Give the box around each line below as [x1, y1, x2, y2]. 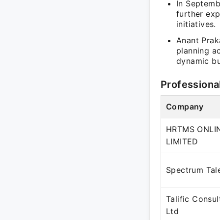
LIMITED [166, 137, 198, 146]
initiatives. [176, 19, 216, 29]
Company [166, 102, 204, 111]
